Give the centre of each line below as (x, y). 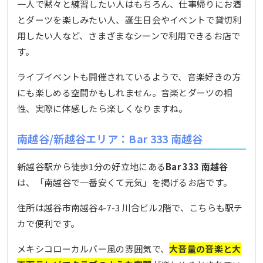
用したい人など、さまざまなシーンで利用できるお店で (129, 35)
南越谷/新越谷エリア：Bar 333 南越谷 (110, 138)
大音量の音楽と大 (205, 248)
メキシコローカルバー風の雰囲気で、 (93, 248)
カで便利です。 (48, 223)
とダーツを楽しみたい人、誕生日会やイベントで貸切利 (129, 19)
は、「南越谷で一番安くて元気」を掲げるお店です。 (125, 182)
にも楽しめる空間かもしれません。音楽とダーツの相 (125, 92)
